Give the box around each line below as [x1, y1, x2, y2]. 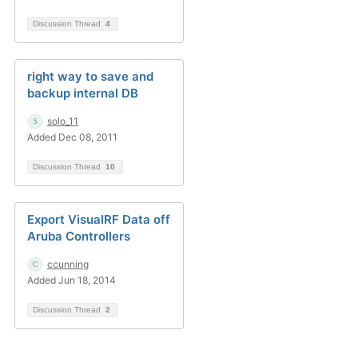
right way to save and [27, 69, 153, 84]
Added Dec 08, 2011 [27, 131, 117, 143]
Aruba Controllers [27, 229, 130, 244]
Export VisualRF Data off [27, 212, 170, 227]
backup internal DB [27, 86, 138, 101]
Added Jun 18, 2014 [27, 274, 116, 286]
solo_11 [47, 115, 78, 127]
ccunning [47, 258, 89, 270]
